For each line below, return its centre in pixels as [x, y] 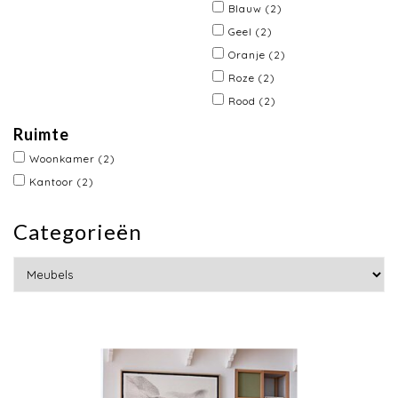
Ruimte [41, 134]
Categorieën [78, 231]
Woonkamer [64, 159]
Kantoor [53, 182]
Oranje [249, 55]
